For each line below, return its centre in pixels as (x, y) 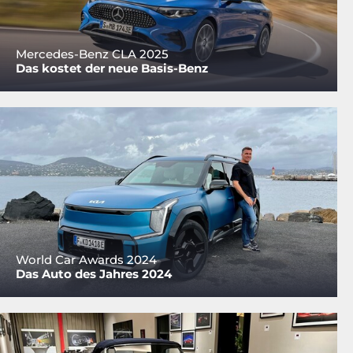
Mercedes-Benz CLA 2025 (92, 54)
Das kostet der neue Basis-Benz (112, 69)
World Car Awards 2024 (86, 259)
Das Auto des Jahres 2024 (94, 273)
